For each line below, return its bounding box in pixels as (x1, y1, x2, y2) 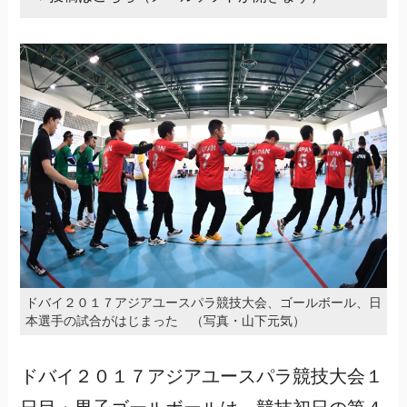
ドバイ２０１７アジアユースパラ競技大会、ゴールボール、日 (25, 295, 382, 311)
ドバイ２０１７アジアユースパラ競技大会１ (19, 366, 383, 388)
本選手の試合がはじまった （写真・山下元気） (25, 313, 305, 329)
